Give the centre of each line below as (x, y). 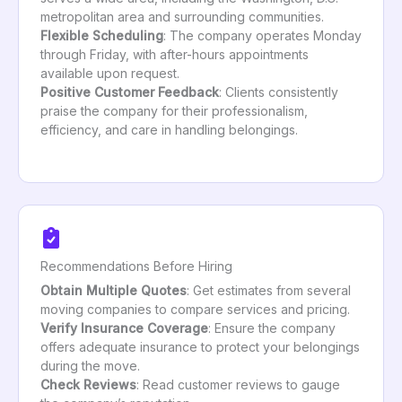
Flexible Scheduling (102, 35)
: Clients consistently (279, 92)
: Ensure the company (272, 328)
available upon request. (110, 73)
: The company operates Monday (262, 35)
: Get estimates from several (269, 290)
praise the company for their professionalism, (174, 110)
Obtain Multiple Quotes (114, 290)
